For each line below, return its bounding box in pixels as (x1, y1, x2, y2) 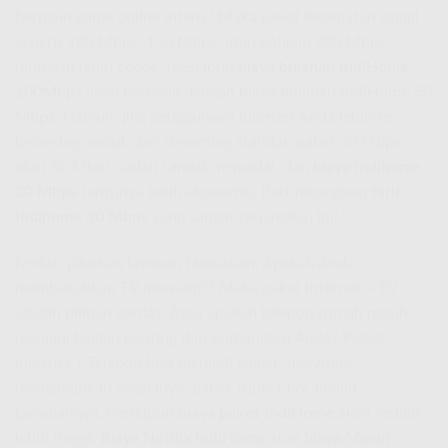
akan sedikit (334, 405, 421, 422)
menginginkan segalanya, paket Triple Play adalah (15, 380, 357, 397)
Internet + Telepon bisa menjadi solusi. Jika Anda (15, 355, 352, 372)
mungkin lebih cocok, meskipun (15, 59, 238, 76)
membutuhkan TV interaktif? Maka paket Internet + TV (15, 280, 397, 297)
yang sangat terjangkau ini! (148, 209, 338, 226)
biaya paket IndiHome (178, 405, 334, 422)
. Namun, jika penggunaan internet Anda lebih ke (55, 109, 393, 126)
